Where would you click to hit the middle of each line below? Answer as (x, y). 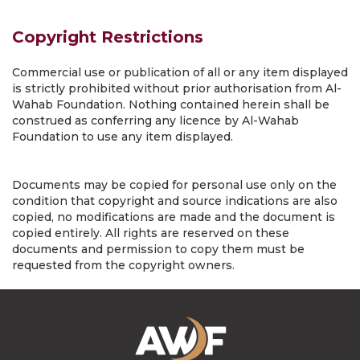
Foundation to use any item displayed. (123, 137)
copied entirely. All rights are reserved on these (151, 233)
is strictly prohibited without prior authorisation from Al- (177, 88)
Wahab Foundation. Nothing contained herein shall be (171, 104)
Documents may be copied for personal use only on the (174, 185)
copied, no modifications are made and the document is (174, 217)
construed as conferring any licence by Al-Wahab (155, 121)
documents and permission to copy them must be (158, 249)
